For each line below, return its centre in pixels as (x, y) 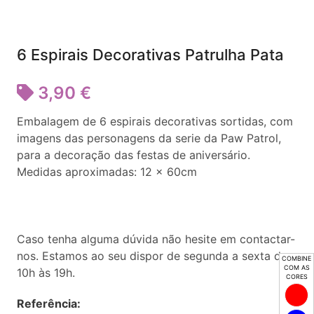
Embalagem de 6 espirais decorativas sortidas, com (155, 121)
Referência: (49, 303)
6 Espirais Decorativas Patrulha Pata (150, 55)
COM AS (296, 267)
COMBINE (296, 258)
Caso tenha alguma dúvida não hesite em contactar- (156, 239)
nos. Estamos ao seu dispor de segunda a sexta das (155, 256)
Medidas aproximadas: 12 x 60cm (107, 172)
